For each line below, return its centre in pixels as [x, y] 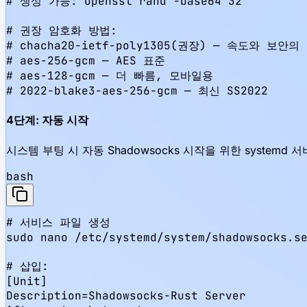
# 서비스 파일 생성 [58, 222]
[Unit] [27, 281]
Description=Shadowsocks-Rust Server [126, 295]
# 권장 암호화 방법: [62, 30]
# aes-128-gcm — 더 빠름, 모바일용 [110, 76]
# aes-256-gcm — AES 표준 [86, 61]
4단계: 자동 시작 [47, 120]
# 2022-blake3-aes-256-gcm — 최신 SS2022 [137, 91]
